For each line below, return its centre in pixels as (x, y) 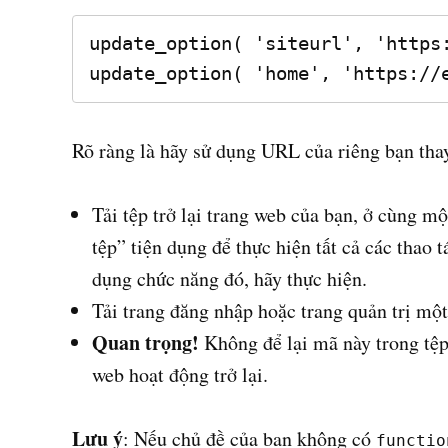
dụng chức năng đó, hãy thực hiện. (229, 278)
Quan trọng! (145, 342)
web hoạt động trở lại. (180, 374)
